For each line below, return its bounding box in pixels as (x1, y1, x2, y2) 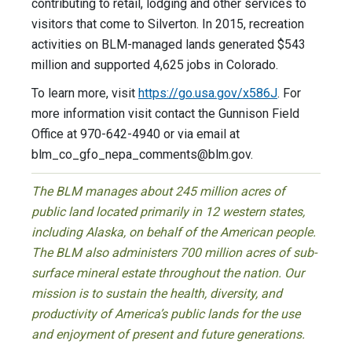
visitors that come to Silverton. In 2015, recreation (31, 16, 304, 32)
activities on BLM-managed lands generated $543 (31, 37, 306, 53)
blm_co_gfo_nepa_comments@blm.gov (31, 147, 251, 163)
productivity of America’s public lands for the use (31, 306, 300, 322)
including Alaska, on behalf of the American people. (31, 225, 316, 240)
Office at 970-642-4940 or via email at (31, 126, 240, 142)
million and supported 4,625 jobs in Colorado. (31, 57, 278, 73)
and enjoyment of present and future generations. (31, 327, 305, 343)
